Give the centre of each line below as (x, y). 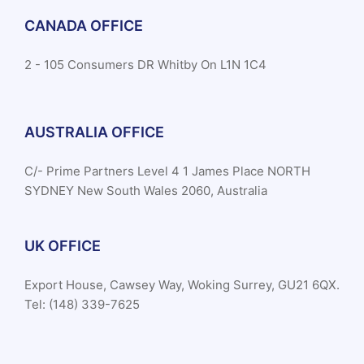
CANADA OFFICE (84, 26)
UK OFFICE (63, 246)
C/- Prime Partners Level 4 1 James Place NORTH (167, 171)
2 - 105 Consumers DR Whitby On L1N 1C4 (145, 65)
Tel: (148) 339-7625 (82, 305)
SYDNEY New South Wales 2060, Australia (146, 191)
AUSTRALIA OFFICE (94, 132)
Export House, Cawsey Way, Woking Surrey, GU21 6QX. (182, 285)
